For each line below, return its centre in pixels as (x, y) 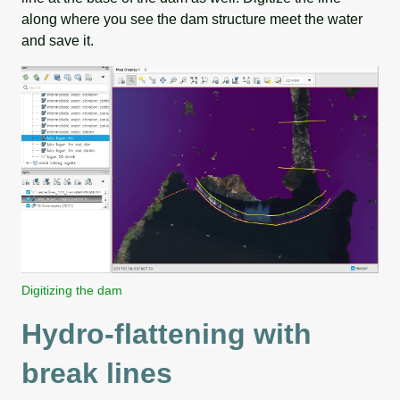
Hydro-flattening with (167, 333)
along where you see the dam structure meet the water (192, 20)
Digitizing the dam (72, 290)
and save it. (58, 41)
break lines (97, 373)
